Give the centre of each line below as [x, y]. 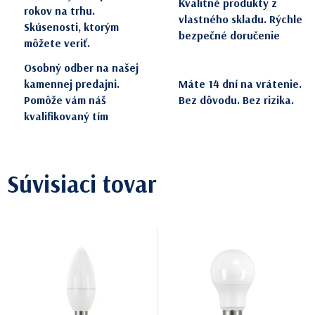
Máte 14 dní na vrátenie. [240, 84]
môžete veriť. [57, 43]
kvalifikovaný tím [66, 116]
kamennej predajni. [72, 84]
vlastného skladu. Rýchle [240, 19]
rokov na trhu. [59, 11]
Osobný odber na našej [81, 68]
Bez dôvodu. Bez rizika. [236, 100]
